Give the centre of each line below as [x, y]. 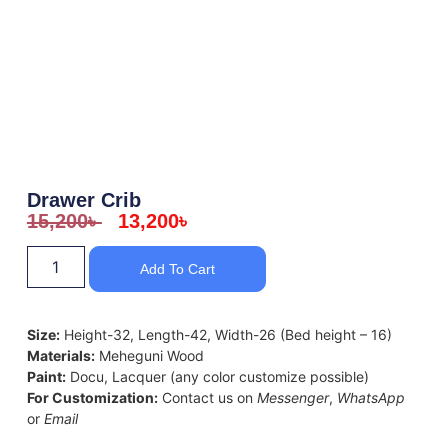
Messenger [292, 398]
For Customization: [92, 398]
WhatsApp [370, 398]
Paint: [46, 377]
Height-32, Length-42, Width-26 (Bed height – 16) [225, 335]
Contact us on [207, 398]
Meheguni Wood [149, 356]
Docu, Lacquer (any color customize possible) [217, 377]
